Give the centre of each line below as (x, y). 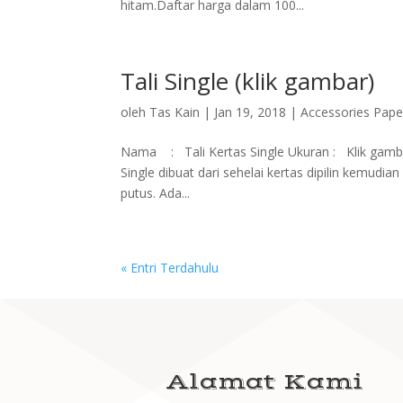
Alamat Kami (264, 382)
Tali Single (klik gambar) (248, 81)
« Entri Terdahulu (170, 268)
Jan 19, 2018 (251, 112)
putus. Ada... (156, 193)
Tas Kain (175, 112)
